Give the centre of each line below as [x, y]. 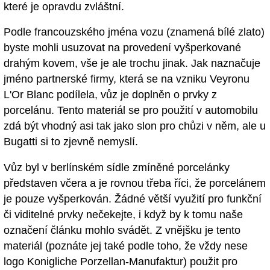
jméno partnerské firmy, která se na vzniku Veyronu [127, 79]
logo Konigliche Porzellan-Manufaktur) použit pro [121, 262]
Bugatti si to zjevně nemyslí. [71, 142]
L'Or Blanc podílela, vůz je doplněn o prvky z [110, 95]
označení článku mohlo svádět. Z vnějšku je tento [122, 231]
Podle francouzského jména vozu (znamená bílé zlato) [134, 32]
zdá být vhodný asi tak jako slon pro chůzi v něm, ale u [135, 126]
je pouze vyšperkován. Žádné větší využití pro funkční [133, 199]
